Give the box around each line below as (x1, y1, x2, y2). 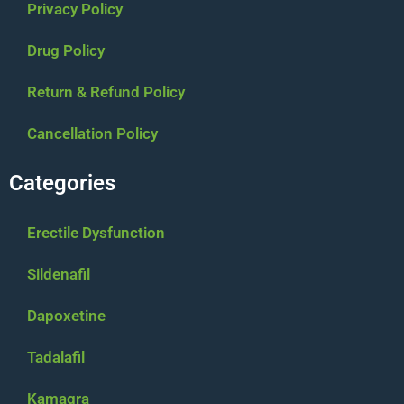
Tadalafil (27, 348, 85, 367)
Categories (9, 170, 115, 197)
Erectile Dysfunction (27, 224, 165, 243)
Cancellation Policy (27, 124, 158, 143)
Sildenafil (27, 265, 90, 284)
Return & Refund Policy (27, 83, 185, 102)
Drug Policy (27, 41, 105, 60)
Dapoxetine (27, 307, 106, 326)
